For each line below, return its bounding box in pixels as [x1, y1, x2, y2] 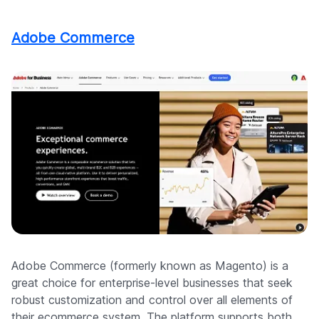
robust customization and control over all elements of [11, 293, 293, 308]
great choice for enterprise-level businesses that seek [11, 276, 293, 291]
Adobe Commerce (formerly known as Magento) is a [11, 258, 288, 273]
